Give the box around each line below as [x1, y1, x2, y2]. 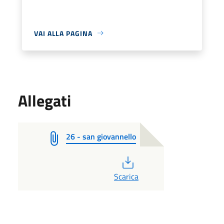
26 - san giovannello [66, 130, 136, 142]
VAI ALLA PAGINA [34, 27, 92, 38]
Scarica [113, 170, 138, 182]
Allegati [18, 88, 71, 112]
